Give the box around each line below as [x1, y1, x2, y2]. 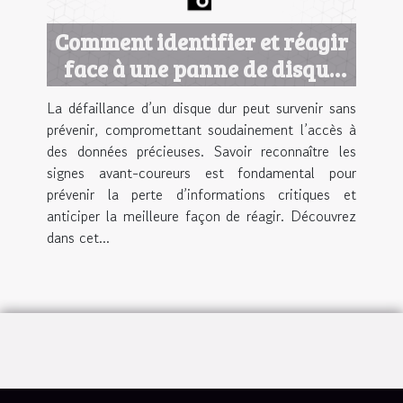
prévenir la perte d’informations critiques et [47, 183, 356, 205]
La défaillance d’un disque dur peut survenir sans [47, 96, 356, 119]
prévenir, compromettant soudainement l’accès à [47, 118, 356, 140]
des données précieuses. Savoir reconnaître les [47, 139, 356, 162]
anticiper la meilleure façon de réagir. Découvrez [47, 204, 356, 227]
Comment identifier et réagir [55, 25, 348, 57]
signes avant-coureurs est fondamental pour [47, 161, 356, 184]
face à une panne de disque [63, 52, 340, 84]
